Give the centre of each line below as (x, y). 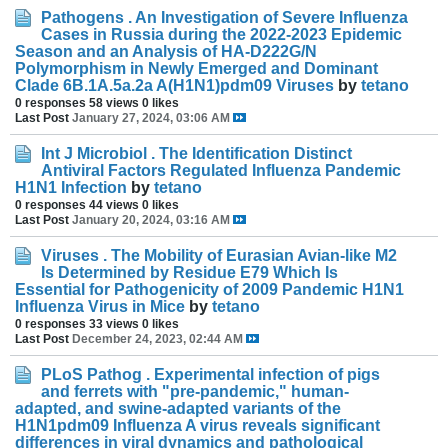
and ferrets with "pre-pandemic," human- (195, 391)
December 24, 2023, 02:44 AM (157, 338)
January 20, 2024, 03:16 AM (151, 219)
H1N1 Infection (71, 187)
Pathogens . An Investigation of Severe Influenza (224, 17)
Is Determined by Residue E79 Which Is (189, 272)
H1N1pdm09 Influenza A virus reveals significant (197, 425)
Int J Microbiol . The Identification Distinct (196, 153)
